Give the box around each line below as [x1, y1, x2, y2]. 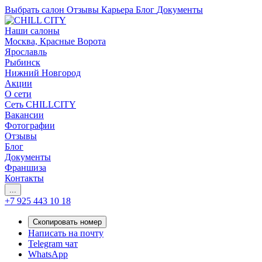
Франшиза [5, 163, 46, 173]
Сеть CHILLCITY [5, 99, 76, 109]
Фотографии [5, 120, 55, 130]
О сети [5, 89, 32, 99]
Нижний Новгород [5, 68, 81, 78]
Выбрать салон [5, 5, 64, 15]
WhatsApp [28, 249, 68, 259]
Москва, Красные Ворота [5, 36, 106, 46]
